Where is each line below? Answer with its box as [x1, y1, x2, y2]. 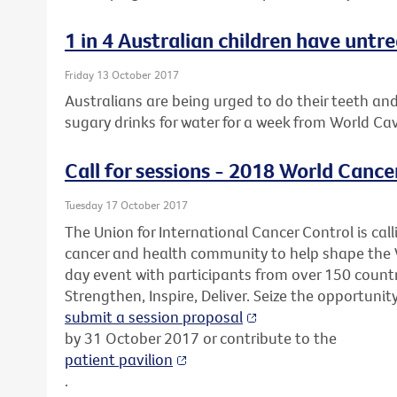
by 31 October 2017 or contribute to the [65, 327, 337, 348]
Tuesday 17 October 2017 [65, 198, 188, 213]
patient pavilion [65, 348, 173, 370]
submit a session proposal [65, 306, 243, 327]
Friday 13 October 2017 [65, 66, 179, 82]
